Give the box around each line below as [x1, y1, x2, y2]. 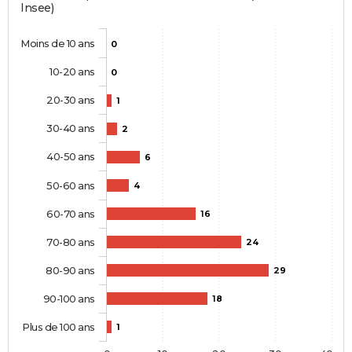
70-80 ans [46, 236, 95, 249]
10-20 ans [49, 65, 95, 79]
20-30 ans [46, 93, 95, 107]
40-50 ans [46, 150, 95, 163]
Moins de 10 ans [20, 37, 95, 50]
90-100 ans [42, 292, 95, 306]
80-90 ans [46, 264, 95, 277]
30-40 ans [46, 122, 95, 135]
